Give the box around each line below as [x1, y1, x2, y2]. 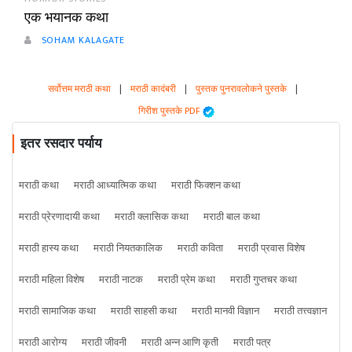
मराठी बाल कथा [203, 208, 260, 225]
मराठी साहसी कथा [111, 302, 177, 320]
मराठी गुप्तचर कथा [230, 271, 297, 288]
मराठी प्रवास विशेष [238, 240, 305, 257]
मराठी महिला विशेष [19, 271, 84, 288]
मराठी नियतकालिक [93, 240, 163, 257]
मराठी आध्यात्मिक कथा [74, 177, 156, 194]
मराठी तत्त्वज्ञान [274, 302, 327, 320]
